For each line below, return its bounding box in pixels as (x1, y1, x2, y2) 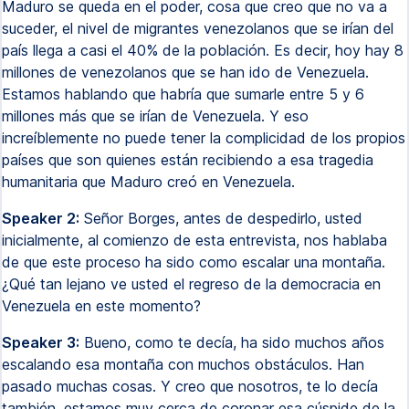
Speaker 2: (2, 209, 79, 227)
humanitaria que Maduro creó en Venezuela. (2, 173, 295, 191)
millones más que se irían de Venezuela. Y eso (2, 107, 309, 125)
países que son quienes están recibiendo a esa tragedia (2, 151, 373, 169)
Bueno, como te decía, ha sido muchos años (79, 333, 384, 351)
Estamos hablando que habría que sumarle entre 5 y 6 (2, 85, 364, 103)
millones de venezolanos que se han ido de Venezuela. (2, 63, 369, 81)
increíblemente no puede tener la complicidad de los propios (2, 129, 405, 147)
